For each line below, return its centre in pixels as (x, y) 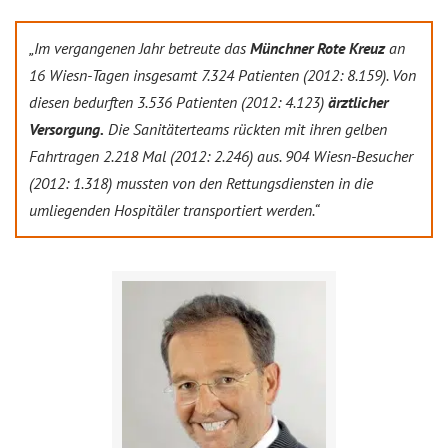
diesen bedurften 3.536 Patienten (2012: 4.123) (176, 102)
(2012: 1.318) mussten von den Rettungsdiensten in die (201, 183)
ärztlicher (356, 102)
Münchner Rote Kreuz (315, 48)
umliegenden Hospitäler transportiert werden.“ (174, 210)
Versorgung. (66, 129)
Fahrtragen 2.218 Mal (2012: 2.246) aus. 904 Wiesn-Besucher (221, 156)
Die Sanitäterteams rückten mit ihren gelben (245, 129)
